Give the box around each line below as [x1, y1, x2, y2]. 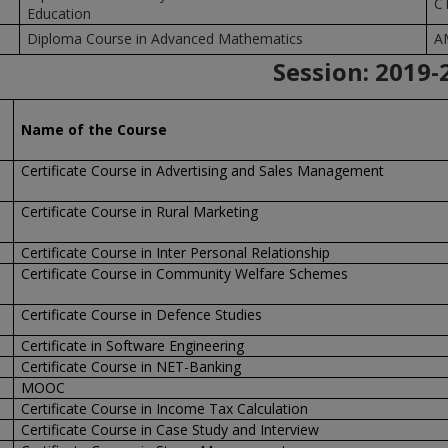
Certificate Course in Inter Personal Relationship [20, 243, 330, 262]
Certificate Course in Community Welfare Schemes [20, 264, 348, 283]
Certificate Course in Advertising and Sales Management [20, 161, 384, 180]
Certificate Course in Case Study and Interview [20, 420, 319, 439]
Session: [273, 55, 376, 88]
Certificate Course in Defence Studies [20, 305, 262, 324]
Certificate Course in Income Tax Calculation [20, 399, 308, 418]
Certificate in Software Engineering [20, 336, 244, 355]
